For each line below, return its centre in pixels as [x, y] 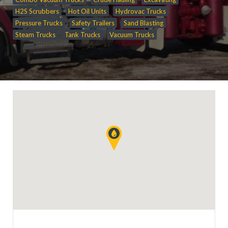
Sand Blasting [144, 23]
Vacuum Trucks [132, 34]
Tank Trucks [82, 34]
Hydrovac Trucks [141, 11]
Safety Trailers [93, 23]
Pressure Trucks [39, 23]
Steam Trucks [35, 34]
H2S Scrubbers [37, 11]
